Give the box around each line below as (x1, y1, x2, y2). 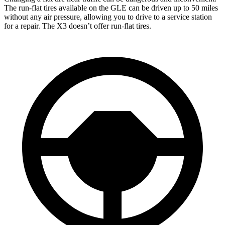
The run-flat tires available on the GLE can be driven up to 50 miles (4, 3, 218, 12)
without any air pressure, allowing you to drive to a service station (4, 12, 212, 21)
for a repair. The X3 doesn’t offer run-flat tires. (4, 21, 151, 30)
